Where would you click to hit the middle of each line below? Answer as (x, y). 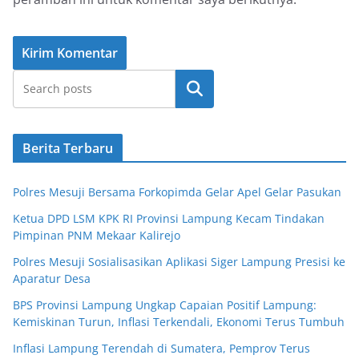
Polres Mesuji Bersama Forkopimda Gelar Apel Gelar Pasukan (177, 192)
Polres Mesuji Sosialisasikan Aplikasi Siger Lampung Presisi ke (179, 262)
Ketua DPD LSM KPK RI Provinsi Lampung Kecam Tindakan (169, 219)
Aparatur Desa (52, 279)
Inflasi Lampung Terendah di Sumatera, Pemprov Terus (161, 349)
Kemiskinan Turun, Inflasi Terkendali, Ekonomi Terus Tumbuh (179, 322)
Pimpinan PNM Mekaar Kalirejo (97, 236)
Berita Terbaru (68, 149)
